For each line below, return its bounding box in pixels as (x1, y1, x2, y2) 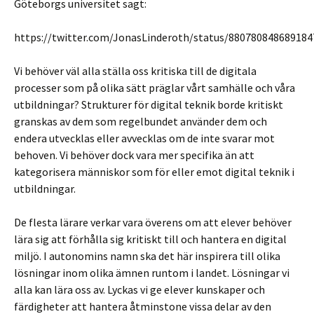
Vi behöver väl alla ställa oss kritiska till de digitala (14, 64, 257, 78)
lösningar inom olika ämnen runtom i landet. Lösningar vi (14, 266, 289, 280)
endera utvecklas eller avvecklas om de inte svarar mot (14, 131, 275, 145)
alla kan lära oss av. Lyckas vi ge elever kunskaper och (14, 282, 265, 296)
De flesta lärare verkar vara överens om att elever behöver (14, 215, 292, 229)
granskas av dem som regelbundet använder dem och (14, 114, 267, 128)
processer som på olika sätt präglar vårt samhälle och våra (14, 81, 295, 95)
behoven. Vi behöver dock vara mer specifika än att (14, 148, 254, 162)
